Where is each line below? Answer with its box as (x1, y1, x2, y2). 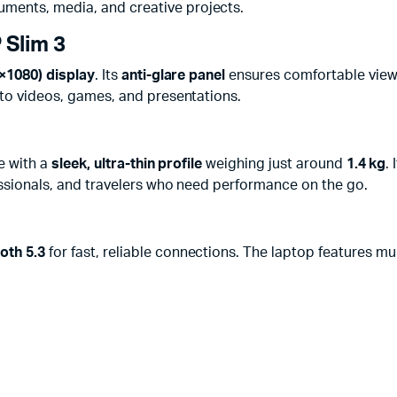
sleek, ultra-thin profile (51, 157, 203, 171)
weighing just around (202, 157, 346, 171)
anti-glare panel (121, 68, 226, 82)
